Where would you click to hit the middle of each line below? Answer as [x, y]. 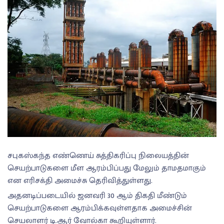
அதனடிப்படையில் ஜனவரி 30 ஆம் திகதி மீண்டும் [97, 196]
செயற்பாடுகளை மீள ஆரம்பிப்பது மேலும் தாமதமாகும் [107, 168]
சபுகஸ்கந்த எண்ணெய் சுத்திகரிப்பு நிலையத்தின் [98, 156]
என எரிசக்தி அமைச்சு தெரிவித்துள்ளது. [80, 181]
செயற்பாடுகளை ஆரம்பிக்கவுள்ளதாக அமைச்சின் [100, 208]
